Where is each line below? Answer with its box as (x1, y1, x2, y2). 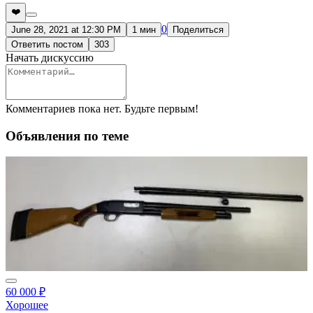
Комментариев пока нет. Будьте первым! (6, 102, 198, 115)
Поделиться (173, 24, 224, 35)
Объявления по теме (6, 128, 129, 143)
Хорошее (6, 299, 48, 312)
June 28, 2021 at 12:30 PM (11, 24, 121, 35)
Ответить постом (11, 38, 83, 50)
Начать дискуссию (6, 51, 94, 64)
